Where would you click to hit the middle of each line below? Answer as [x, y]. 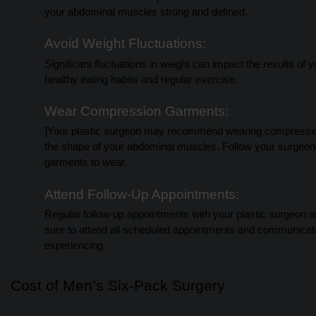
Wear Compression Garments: [138, 111]
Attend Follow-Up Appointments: [144, 194]
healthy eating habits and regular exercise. [141, 79]
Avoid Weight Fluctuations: [127, 44]
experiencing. [75, 245]
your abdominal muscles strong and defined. [146, 12]
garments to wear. [86, 163]
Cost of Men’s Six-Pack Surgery [118, 285]
